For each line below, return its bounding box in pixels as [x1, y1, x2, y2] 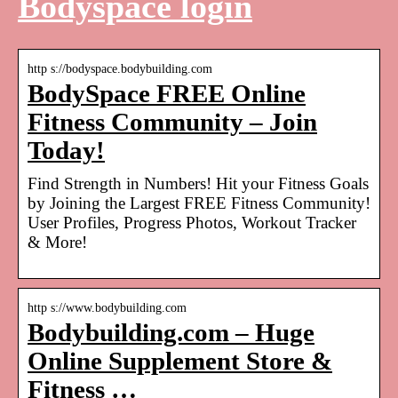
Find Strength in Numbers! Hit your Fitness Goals [28, 173, 369, 193]
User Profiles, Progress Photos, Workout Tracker [28, 212, 356, 232]
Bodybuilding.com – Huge [28, 318, 314, 346]
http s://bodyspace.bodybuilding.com [28, 61, 212, 76]
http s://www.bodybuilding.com [28, 300, 187, 314]
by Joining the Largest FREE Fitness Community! [28, 193, 370, 212]
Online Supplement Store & [28, 346, 332, 375]
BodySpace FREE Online [28, 79, 306, 107]
